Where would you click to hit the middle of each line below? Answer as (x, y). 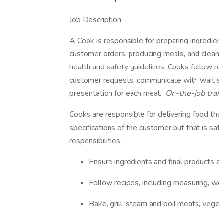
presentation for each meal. (116, 93)
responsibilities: (96, 141)
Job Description (95, 20)
